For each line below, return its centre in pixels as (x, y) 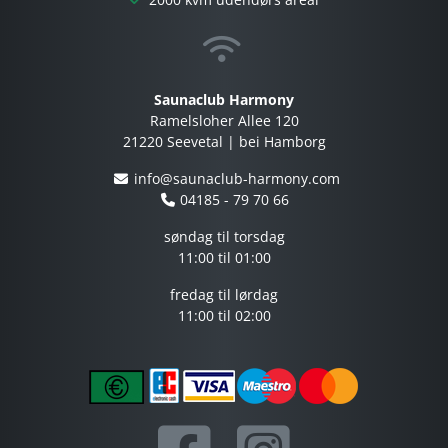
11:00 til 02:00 (224, 315)
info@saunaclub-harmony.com (234, 178)
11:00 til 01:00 (224, 257)
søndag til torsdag (224, 236)
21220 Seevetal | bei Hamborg (224, 141)
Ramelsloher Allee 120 (224, 120)
